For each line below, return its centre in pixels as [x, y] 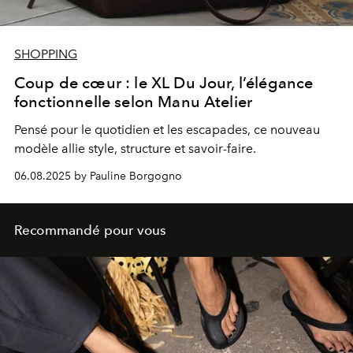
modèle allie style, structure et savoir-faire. [135, 149]
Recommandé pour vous [91, 230]
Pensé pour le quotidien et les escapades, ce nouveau [167, 130]
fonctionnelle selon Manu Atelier [134, 102]
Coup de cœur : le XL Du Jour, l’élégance [164, 83]
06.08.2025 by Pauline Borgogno [98, 176]
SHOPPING [46, 54]
